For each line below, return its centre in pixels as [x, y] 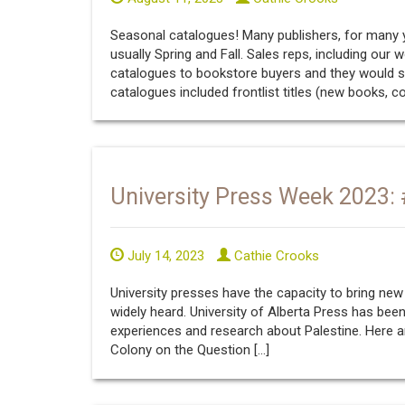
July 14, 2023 [164, 256]
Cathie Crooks [275, 256]
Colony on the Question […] [190, 350]
